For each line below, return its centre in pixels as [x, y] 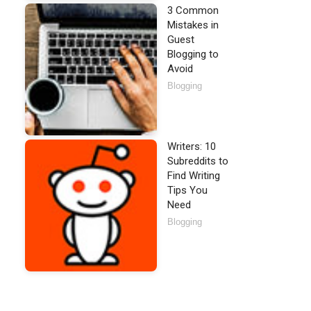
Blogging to [193, 54]
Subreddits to [198, 161]
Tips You [187, 190]
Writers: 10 [192, 146]
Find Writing [194, 176]
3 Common [193, 10]
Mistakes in [193, 25]
